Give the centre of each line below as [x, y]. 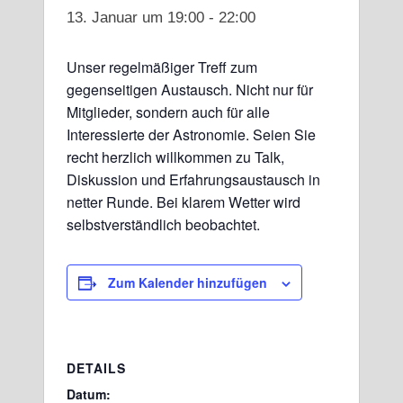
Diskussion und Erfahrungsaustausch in [194, 179]
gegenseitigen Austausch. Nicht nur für [190, 89]
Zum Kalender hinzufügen [188, 282]
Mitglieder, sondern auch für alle [169, 112]
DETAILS [97, 368]
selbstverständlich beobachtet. [164, 224]
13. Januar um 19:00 [136, 17]
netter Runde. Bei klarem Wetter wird [184, 201]
